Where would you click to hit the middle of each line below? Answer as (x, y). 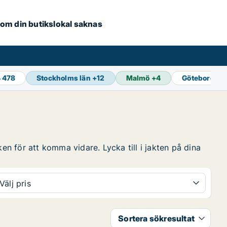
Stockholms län (64, 78)
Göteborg (198, 78)
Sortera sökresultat (156, 218)
